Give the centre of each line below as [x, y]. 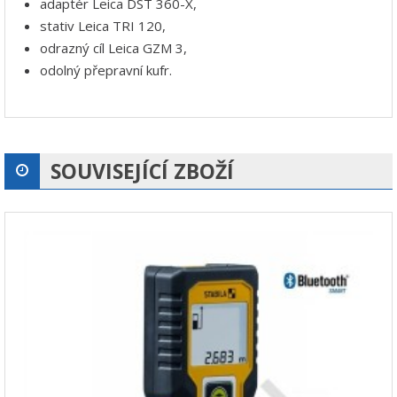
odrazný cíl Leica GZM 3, [113, 47]
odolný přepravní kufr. [106, 70]
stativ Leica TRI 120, [103, 25]
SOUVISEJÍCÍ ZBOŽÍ [142, 171]
